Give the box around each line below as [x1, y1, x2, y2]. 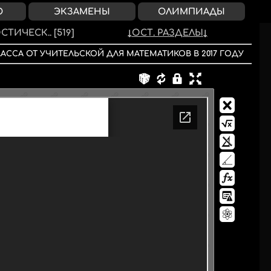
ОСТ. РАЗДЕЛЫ [131, 28, 203, 38]
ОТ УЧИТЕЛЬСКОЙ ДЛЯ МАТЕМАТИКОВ [25, 50, 191, 58]
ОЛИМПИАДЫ [158, 7, 226, 16]
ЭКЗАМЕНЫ [53, 7, 110, 16]
